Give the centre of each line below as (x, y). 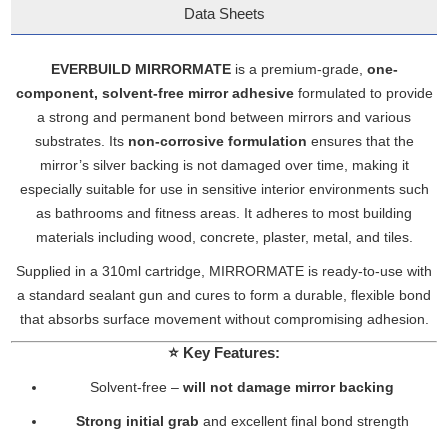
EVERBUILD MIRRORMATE (140, 69)
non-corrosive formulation (217, 141)
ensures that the (360, 141)
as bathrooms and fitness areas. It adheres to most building (224, 213)
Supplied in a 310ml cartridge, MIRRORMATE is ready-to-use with (224, 271)
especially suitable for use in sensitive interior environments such (224, 189)
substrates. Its (81, 141)
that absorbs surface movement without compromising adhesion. (224, 319)
